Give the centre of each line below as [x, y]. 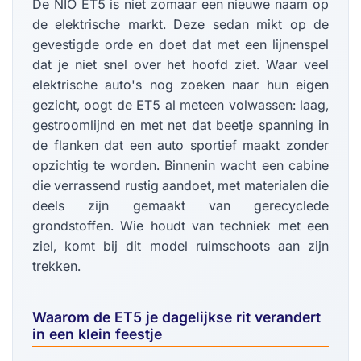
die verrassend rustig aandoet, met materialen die [180, 186]
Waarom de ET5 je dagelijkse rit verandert [176, 317]
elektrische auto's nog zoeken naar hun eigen [180, 85]
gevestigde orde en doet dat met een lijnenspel [180, 45]
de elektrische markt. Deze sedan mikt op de [180, 25]
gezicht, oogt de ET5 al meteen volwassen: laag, [180, 105]
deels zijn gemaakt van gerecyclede [180, 206]
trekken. [56, 266]
